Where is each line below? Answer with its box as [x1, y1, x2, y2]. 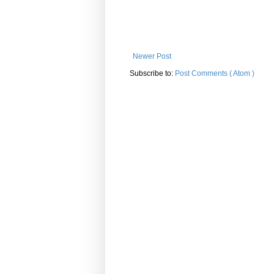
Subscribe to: [130, 68, 175, 78]
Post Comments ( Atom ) [175, 68, 254, 78]
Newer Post [133, 51, 171, 61]
